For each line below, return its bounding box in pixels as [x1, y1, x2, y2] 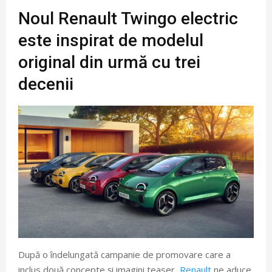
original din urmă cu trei [18, 52, 200, 72]
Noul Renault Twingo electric [18, 8, 238, 29]
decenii [18, 73, 73, 94]
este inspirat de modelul [18, 30, 203, 50]
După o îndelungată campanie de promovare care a [18, 248, 231, 260]
